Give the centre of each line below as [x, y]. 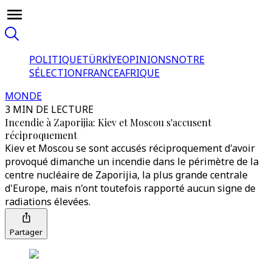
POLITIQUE [56, 59]
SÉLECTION [56, 73]
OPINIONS [147, 59]
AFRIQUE [139, 73]
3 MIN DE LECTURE [49, 109]
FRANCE [101, 73]
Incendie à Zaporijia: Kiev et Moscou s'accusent [108, 122]
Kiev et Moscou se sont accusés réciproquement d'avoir [130, 148]
